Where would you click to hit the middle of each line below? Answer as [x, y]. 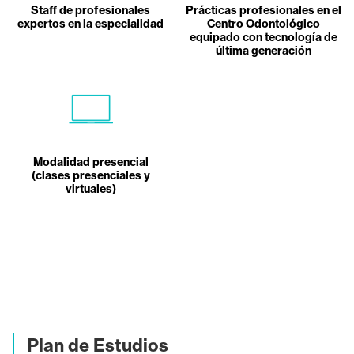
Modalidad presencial [90, 162]
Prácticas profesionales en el [263, 10]
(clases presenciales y [90, 175]
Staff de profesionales [91, 10]
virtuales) [90, 188]
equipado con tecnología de [263, 37]
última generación [263, 50]
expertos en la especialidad [91, 23]
